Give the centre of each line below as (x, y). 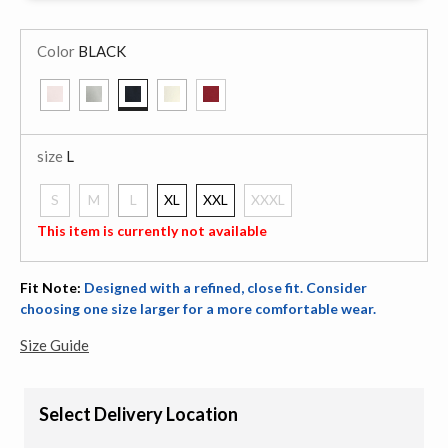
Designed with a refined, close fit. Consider (225, 287)
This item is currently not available (152, 230)
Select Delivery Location (138, 413)
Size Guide (54, 344)
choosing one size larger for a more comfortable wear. (198, 308)
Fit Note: (52, 287)
